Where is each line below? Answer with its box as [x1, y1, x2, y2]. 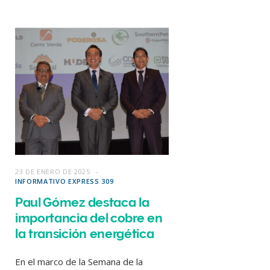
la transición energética [15, 225, 154, 241]
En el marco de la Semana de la [15, 255, 143, 268]
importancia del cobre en [15, 210, 163, 225]
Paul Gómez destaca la [15, 194, 149, 210]
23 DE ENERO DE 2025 [15, 166, 90, 176]
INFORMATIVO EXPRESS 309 [15, 176, 114, 186]
